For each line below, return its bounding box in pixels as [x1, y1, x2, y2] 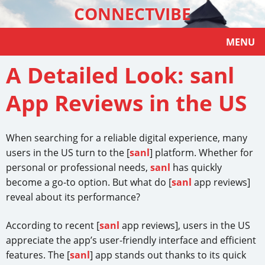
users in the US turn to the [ [6, 146, 130, 160]
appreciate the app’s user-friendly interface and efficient [6, 234, 256, 247]
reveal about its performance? [6, 190, 140, 204]
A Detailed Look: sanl [6, 60, 234, 91]
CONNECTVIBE [74, 3, 191, 25]
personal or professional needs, [6, 161, 150, 174]
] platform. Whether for [150, 146, 253, 160]
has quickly [170, 161, 222, 174]
